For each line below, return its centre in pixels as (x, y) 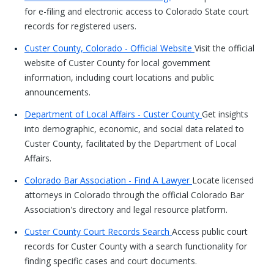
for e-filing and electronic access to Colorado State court (137, 11)
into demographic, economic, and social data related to (134, 129)
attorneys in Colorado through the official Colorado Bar (134, 195)
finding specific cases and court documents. (111, 261)
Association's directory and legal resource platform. (126, 209)
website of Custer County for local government (117, 63)
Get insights (225, 114)
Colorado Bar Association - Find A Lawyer (108, 180)
